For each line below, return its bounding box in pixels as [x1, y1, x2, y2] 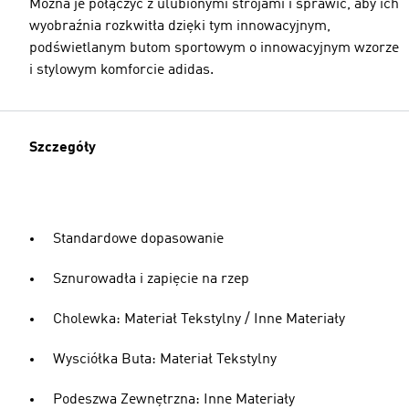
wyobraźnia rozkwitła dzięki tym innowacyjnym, [29, 19, 330, 34]
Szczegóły [29, 141, 96, 155]
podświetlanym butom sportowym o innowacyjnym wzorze [29, 41, 399, 56]
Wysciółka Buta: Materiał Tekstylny [53, 352, 277, 367]
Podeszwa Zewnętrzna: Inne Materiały [53, 393, 295, 407]
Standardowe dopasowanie [53, 232, 224, 246]
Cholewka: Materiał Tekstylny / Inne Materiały [53, 312, 345, 327]
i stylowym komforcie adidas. [29, 63, 214, 78]
